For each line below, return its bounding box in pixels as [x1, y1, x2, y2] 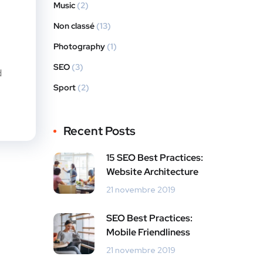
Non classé [53, 21, 95, 31]
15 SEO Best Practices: [106, 151, 203, 164]
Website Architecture [106, 166, 198, 178]
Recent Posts [63, 123, 136, 139]
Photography [53, 41, 105, 52]
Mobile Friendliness [106, 226, 190, 238]
